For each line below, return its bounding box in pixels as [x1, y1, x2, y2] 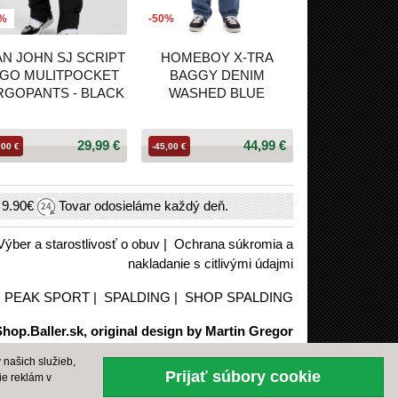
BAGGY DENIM [169, 68, 265, 84]
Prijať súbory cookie [165, 368, 322, 386]
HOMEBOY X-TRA [160, 50, 274, 66]
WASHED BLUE [169, 85, 266, 101]
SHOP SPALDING [184, 289, 293, 305]
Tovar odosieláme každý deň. [55, 197, 228, 213]
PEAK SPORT [4, 289, 90, 305]
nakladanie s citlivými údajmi [127, 255, 293, 271]
